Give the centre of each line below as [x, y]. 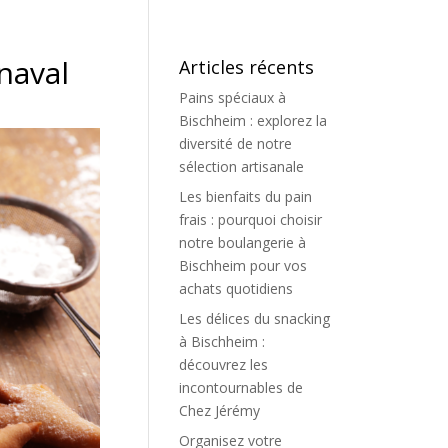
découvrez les [224, 364]
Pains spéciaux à [233, 97]
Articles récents [247, 67]
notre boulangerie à [243, 242]
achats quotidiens [236, 288]
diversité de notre [236, 143]
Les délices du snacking [255, 318]
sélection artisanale [242, 166]
